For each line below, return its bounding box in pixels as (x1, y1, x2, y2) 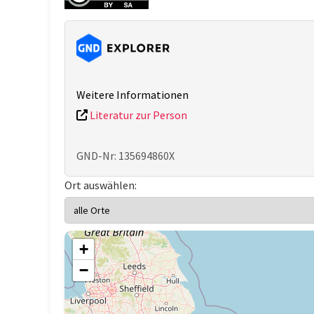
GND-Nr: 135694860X (76, 149, 175, 163)
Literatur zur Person (88, 108, 187, 122)
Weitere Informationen (76, 88, 189, 102)
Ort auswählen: (64, 178, 137, 192)
